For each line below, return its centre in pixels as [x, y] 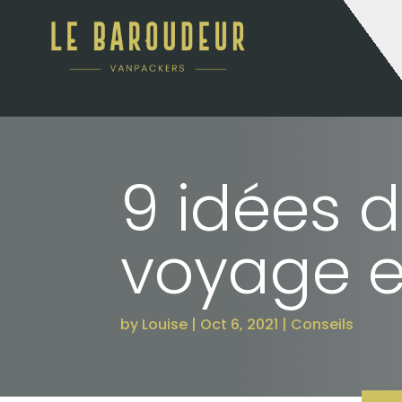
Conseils [323, 324]
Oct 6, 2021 [240, 324]
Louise [165, 324]
